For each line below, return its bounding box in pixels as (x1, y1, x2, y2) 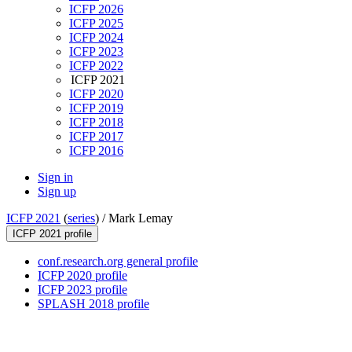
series (68, 211, 95, 225)
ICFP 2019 (69, 101, 123, 115)
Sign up (38, 185, 76, 199)
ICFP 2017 (69, 130, 123, 144)
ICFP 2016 (69, 144, 123, 158)
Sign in (38, 170, 73, 185)
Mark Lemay (108, 211, 173, 225)
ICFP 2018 (69, 115, 123, 130)
